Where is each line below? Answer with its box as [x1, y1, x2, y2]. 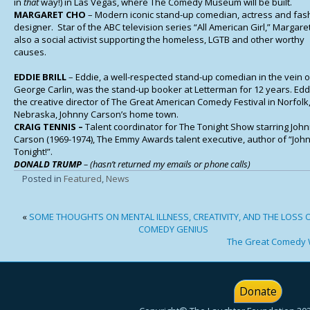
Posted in [22, 172, 62, 185]
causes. [14, 46, 46, 58]
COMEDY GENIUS [138, 223, 208, 235]
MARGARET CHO [14, 8, 86, 21]
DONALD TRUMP [14, 158, 82, 170]
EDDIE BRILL [14, 71, 66, 83]
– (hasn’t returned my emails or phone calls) [82, 158, 250, 170]
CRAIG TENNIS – [14, 120, 85, 133]
